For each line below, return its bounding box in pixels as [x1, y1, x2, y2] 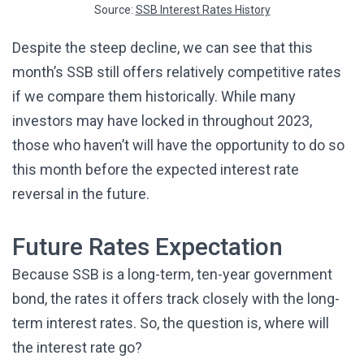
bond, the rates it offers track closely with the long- [12, 289, 340, 307]
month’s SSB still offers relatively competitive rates [12, 63, 341, 80]
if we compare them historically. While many [12, 87, 296, 105]
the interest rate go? [12, 338, 142, 356]
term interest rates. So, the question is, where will [12, 314, 329, 331]
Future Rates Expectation [12, 232, 283, 261]
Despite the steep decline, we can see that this [12, 38, 313, 56]
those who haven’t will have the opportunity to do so [12, 136, 344, 154]
